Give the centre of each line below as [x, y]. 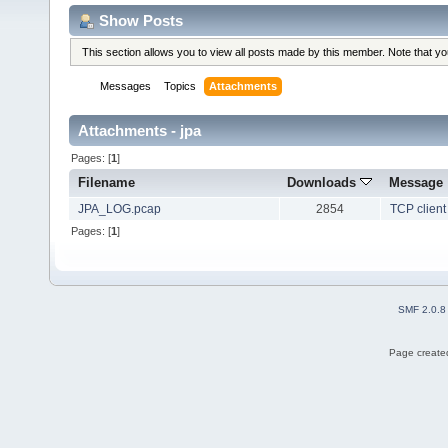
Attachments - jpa [139, 131]
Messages [126, 86]
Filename [107, 183]
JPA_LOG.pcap [119, 209]
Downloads [323, 183]
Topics [180, 86]
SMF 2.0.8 [422, 309]
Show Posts [141, 20]
